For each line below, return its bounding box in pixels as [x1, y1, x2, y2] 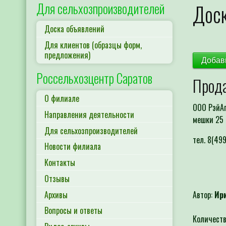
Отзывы [44, 172, 70, 185]
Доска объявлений [44, 23, 104, 35]
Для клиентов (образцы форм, [44, 39, 142, 51]
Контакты [44, 156, 75, 169]
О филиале [44, 92, 79, 104]
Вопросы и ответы [44, 204, 102, 217]
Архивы [44, 188, 68, 201]
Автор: [193, 189, 214, 201]
